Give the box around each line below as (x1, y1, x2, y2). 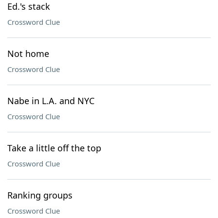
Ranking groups (7, 189, 73, 201)
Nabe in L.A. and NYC (7, 95, 94, 107)
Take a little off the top (7, 142, 101, 154)
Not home (7, 48, 49, 59)
